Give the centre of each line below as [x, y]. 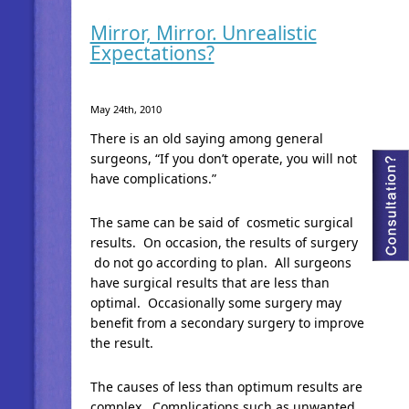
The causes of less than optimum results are [226, 387]
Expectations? [152, 53]
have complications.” [153, 178]
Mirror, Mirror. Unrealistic [203, 33]
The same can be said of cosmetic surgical [221, 222]
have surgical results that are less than [210, 283]
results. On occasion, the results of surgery [224, 242]
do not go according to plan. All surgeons [220, 262]
